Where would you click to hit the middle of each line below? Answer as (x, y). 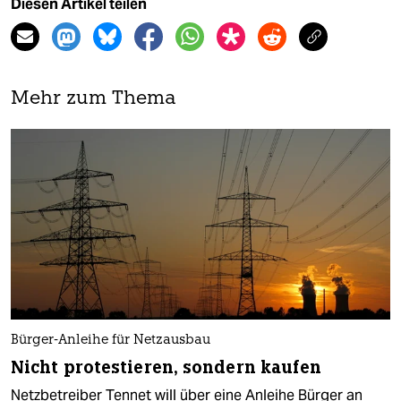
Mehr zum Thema (94, 99)
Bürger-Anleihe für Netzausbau (111, 340)
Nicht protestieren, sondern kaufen (166, 367)
